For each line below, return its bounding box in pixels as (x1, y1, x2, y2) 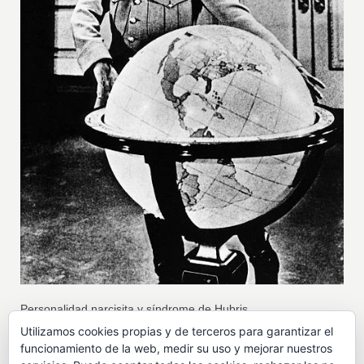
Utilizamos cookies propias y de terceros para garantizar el (20, 324, 333, 338)
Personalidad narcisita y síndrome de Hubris (20, 302, 249, 316)
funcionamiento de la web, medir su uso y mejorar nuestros (20, 341, 332, 355)
